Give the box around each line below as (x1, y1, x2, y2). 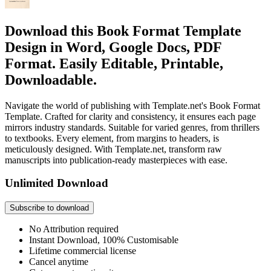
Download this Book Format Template (5, 22, 241, 39)
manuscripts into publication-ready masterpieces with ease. (5, 154, 227, 165)
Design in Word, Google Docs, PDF (5, 39, 221, 55)
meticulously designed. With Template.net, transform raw (5, 143, 222, 154)
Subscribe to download (10, 203, 89, 213)
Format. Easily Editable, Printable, (5, 55, 223, 71)
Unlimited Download (5, 177, 108, 190)
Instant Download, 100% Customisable (29, 235, 178, 246)
